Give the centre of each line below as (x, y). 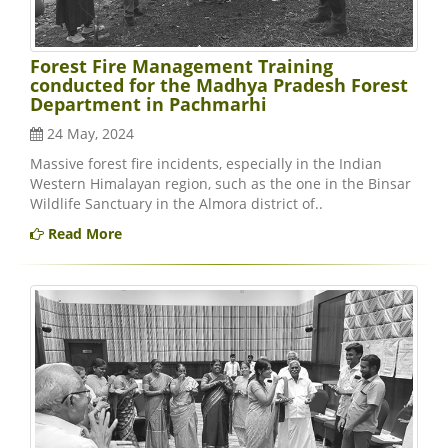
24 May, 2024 (88, 133)
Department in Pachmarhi (148, 103)
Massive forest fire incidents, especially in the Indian (206, 163)
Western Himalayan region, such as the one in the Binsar (220, 183)
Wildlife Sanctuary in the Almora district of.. (176, 203)
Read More (83, 233)
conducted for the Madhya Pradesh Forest (219, 84)
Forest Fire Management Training (181, 65)
